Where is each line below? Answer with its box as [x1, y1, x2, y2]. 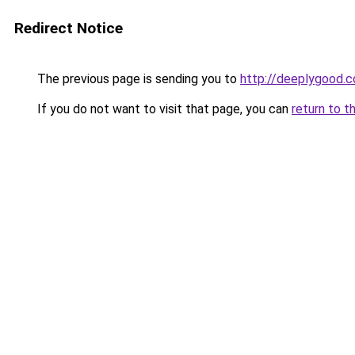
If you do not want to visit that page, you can [34, 101, 292, 116]
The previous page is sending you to [34, 71, 240, 86]
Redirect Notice [14, 19, 123, 37]
